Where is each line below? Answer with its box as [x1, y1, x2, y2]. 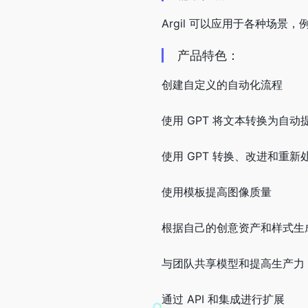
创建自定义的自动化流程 [162, 77, 283, 91]
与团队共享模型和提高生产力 [162, 256, 305, 270]
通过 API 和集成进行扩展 [162, 291, 285, 306]
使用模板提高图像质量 [162, 184, 272, 199]
